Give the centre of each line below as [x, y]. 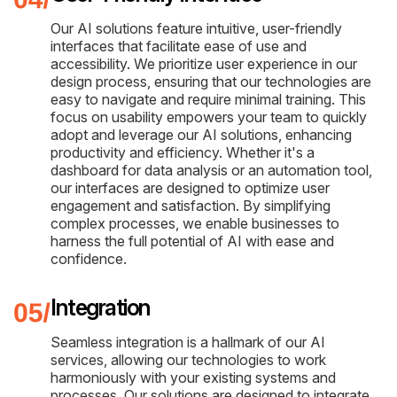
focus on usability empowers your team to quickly [209, 117]
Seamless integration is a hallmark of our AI [188, 342]
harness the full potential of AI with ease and [192, 241]
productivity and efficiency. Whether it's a [183, 152]
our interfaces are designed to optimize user [190, 187]
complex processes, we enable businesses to [195, 223]
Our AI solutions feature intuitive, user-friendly [196, 28]
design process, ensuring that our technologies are [211, 81]
